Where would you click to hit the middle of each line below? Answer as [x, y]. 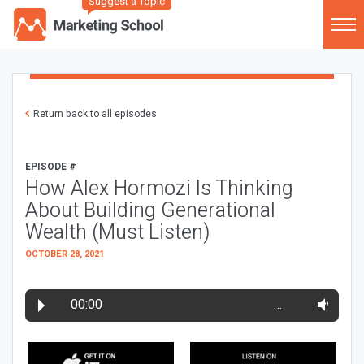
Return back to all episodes [95, 114]
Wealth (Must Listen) [118, 233]
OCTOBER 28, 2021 [65, 254]
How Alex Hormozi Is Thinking [159, 189]
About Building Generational [150, 211]
